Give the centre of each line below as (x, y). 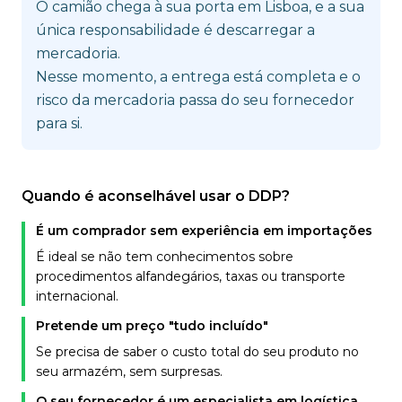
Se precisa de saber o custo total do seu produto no (197, 352)
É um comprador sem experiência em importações (204, 231)
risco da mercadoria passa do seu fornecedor (195, 100)
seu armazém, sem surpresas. (129, 371)
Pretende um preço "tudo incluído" (152, 326)
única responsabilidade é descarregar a (175, 30)
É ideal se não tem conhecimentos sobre (165, 257)
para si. (59, 123)
